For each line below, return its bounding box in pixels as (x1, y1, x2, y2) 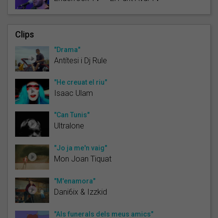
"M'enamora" (54, 177, 95, 185)
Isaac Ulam (54, 88, 93, 98)
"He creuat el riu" (54, 78, 107, 86)
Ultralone (54, 121, 84, 130)
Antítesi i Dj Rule (54, 55, 107, 65)
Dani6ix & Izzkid (54, 187, 107, 197)
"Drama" (54, 45, 80, 54)
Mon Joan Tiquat (54, 154, 111, 163)
